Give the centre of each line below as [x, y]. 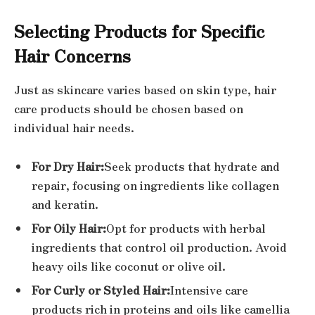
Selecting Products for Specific [139, 30]
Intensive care [209, 290]
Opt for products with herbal [186, 229]
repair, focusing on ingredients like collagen [155, 186]
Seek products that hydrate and [192, 167]
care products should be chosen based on [129, 108]
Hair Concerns [72, 55]
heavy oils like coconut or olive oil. [129, 266]
